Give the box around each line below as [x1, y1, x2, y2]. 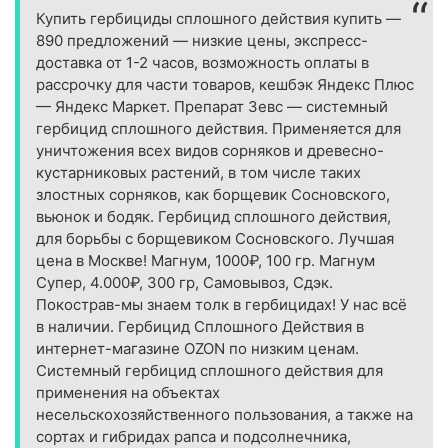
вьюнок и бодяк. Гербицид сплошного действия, [36, 207, 391, 227]
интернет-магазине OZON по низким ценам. [36, 339, 359, 359]
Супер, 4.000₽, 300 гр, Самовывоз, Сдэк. [36, 273, 333, 293]
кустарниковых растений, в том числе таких [36, 163, 361, 183]
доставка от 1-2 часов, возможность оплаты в [36, 53, 369, 73]
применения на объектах [36, 383, 220, 403]
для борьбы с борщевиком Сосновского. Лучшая [36, 229, 394, 249]
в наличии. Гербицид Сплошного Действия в [36, 317, 364, 337]
